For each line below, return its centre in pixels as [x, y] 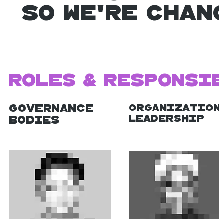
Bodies [34, 120]
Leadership [166, 118]
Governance [51, 108]
